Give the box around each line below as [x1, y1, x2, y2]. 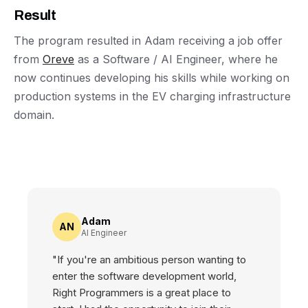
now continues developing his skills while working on [14, 71, 289, 85]
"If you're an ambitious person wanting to [52, 253, 246, 266]
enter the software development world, [52, 269, 236, 283]
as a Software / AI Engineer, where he [74, 52, 278, 66]
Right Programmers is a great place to [52, 286, 231, 299]
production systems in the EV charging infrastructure [14, 89, 291, 103]
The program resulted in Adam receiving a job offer [14, 34, 283, 47]
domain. [14, 108, 54, 122]
